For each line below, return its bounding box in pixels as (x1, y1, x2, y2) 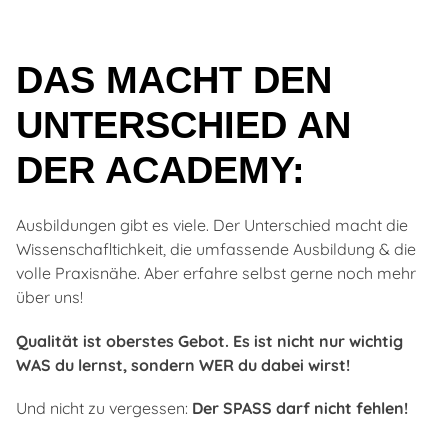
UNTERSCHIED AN (16, 104, 351, 147)
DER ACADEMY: (16, 149, 305, 192)
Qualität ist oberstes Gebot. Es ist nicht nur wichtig (16, 330, 403, 351)
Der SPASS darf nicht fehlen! (192, 397, 408, 418)
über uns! (16, 287, 83, 308)
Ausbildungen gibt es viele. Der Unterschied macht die (16, 215, 408, 236)
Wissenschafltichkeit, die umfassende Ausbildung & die (16, 239, 416, 260)
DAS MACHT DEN (16, 59, 332, 102)
